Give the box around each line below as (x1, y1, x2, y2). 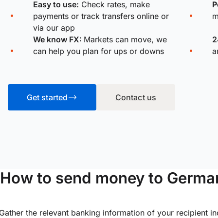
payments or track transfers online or (33, 11, 169, 21)
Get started (27, 92, 68, 103)
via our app (33, 23, 75, 33)
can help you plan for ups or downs (33, 46, 164, 56)
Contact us (115, 92, 156, 103)
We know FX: (33, 35, 84, 45)
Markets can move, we (84, 35, 167, 45)
